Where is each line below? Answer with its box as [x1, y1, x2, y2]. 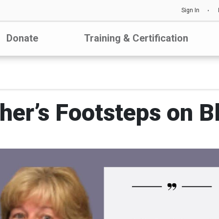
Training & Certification [84, 32, 188, 44]
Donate [6, 32, 39, 44]
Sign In [181, 7, 199, 14]
